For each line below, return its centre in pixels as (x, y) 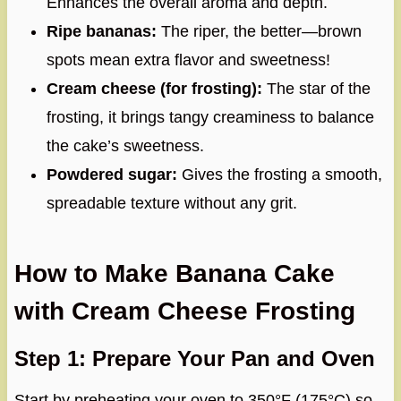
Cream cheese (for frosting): (154, 88)
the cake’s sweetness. (125, 145)
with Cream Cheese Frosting (184, 311)
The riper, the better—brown (259, 31)
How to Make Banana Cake (174, 273)
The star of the (316, 88)
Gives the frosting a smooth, (279, 174)
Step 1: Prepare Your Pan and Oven (194, 358)
